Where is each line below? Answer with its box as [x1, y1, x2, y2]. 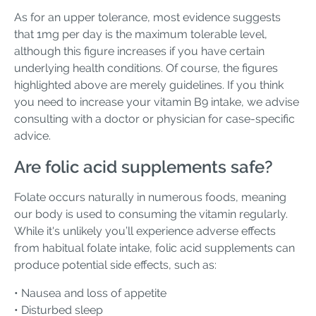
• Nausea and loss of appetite [14, 286, 166, 300]
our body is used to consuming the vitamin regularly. [14, 207, 288, 221]
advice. [14, 128, 51, 142]
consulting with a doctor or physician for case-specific [14, 111, 295, 126]
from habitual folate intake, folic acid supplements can [14, 241, 295, 255]
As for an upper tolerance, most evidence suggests [14, 10, 281, 24]
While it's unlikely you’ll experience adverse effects [14, 224, 276, 238]
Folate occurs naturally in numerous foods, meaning [14, 190, 286, 205]
